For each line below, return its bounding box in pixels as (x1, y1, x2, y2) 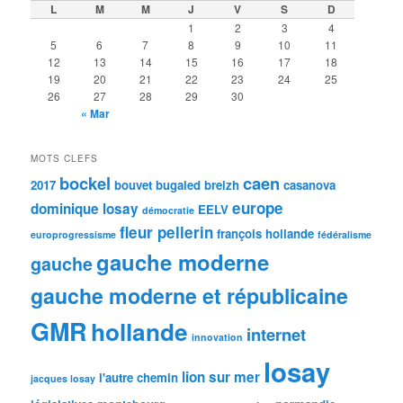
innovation (192, 329, 244, 344)
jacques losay (31, 371, 96, 385)
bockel (59, 170, 112, 195)
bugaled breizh (156, 175, 240, 193)
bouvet (114, 175, 153, 193)
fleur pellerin (120, 220, 214, 243)
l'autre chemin (99, 368, 179, 386)
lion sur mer (182, 366, 261, 387)
